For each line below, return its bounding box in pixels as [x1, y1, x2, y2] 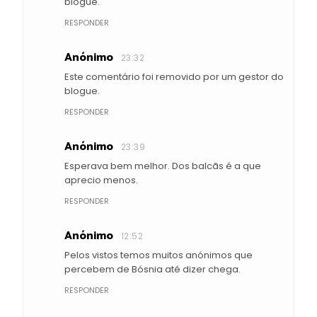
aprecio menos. [64, 173, 138, 187]
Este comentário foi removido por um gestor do [64, 69, 284, 83]
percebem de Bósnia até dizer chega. [64, 262, 241, 276]
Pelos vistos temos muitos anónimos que [64, 248, 253, 262]
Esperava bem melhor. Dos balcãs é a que [64, 158, 261, 173]
